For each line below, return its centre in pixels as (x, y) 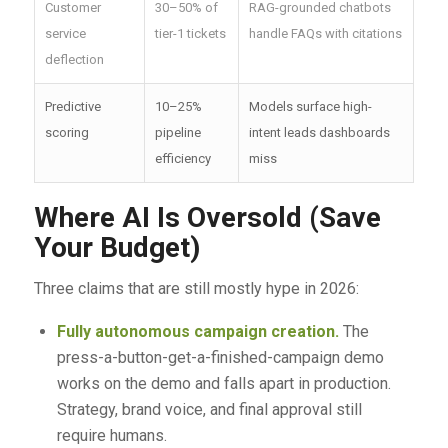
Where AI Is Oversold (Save (207, 217)
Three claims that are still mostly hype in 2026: (196, 289)
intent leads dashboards (319, 132)
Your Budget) (116, 247)
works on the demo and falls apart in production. (223, 383)
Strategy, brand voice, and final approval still (209, 409)
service (65, 33)
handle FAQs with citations (325, 33)
